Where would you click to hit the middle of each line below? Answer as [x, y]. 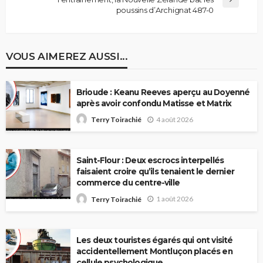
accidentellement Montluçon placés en [154, 251]
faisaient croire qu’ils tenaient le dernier [155, 172]
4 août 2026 [175, 119]
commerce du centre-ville [128, 183]
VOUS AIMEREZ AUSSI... [67, 56]
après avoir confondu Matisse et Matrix [154, 103]
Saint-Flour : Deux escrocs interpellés [150, 161]
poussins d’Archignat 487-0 [165, 10]
